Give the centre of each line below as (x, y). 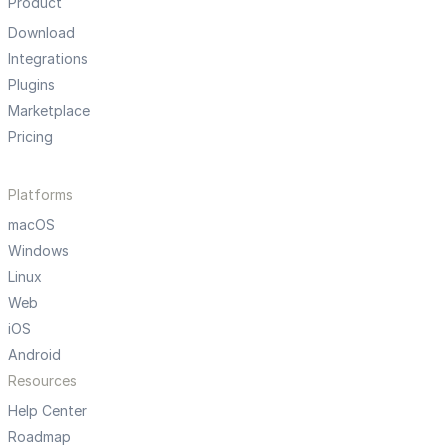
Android (34, 354)
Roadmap (39, 436)
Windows (38, 250)
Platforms (40, 194)
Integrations (48, 58)
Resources (42, 380)
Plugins (31, 84)
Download (41, 32)
